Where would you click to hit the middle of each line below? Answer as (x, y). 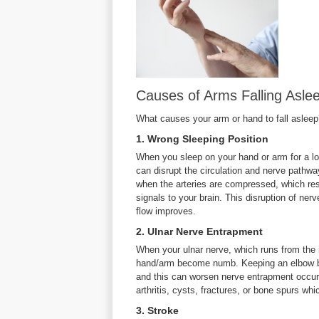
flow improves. (166, 211)
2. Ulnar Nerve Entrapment (199, 231)
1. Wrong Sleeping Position (202, 139)
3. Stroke (157, 310)
